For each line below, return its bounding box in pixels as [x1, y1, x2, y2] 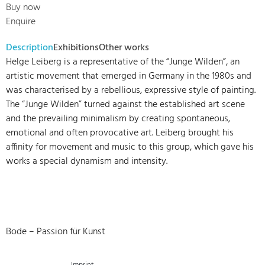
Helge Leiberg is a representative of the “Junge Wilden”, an [6, 54, 240, 70]
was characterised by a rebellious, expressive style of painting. [6, 83, 256, 99]
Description [6, 40, 53, 56]
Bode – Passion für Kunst [6, 224, 105, 240]
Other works [99, 40, 149, 56]
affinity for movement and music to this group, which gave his [6, 140, 254, 156]
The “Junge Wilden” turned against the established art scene [6, 97, 245, 113]
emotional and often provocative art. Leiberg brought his [6, 125, 234, 141]
